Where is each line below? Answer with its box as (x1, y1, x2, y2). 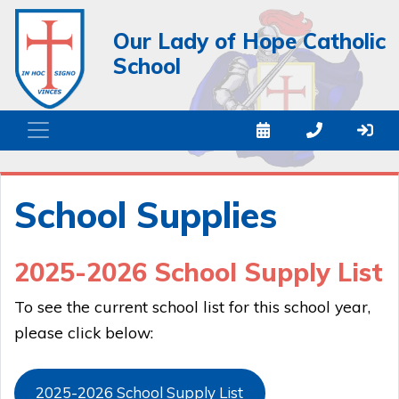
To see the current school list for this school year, (14, 296, 370, 316)
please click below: (14, 322, 153, 342)
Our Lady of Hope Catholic (113, 27, 386, 54)
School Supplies (14, 191, 277, 237)
